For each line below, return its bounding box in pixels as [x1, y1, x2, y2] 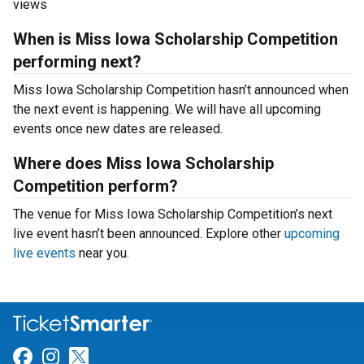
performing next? [13, 52, 141, 71]
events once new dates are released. [13, 121, 223, 136]
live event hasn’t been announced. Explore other [13, 226, 284, 241]
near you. [76, 245, 129, 261]
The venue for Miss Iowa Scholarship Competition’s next [13, 206, 332, 222]
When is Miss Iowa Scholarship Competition [13, 29, 338, 49]
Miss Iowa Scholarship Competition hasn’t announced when [13, 82, 349, 97]
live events [13, 245, 76, 261]
